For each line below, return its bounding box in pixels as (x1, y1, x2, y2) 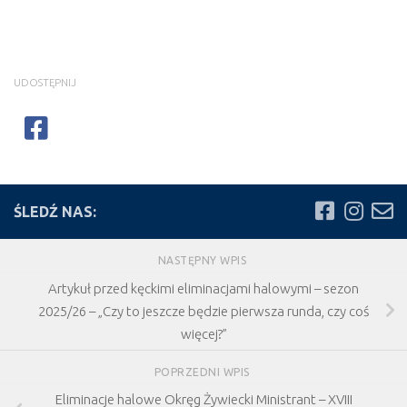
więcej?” (180, 325, 227, 342)
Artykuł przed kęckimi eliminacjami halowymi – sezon (48, 280, 359, 296)
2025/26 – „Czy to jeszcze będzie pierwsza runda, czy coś (38, 303, 369, 319)
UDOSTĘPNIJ (14, 75, 76, 88)
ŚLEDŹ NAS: (14, 203, 96, 220)
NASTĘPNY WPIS (157, 253, 250, 266)
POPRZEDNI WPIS (154, 365, 253, 378)
